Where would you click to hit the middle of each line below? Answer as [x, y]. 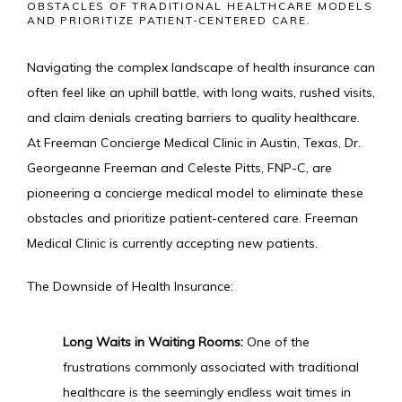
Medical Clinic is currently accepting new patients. [172, 243]
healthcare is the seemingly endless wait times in [207, 392]
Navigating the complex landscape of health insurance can [201, 67]
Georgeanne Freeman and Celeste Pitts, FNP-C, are [179, 168]
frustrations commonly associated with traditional [211, 367]
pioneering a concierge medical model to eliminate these [195, 193]
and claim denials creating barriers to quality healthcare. [193, 118]
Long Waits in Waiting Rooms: [153, 342]
